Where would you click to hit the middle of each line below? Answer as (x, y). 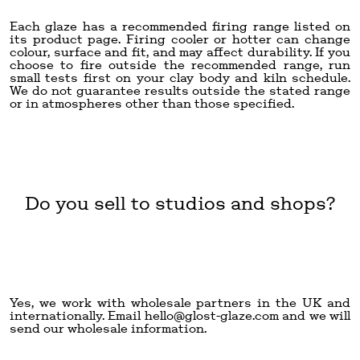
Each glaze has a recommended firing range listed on (180, 26)
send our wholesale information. (108, 328)
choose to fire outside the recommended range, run (180, 64)
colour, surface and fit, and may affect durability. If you (180, 51)
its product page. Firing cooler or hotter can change (180, 39)
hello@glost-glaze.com (211, 315)
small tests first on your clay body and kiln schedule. (180, 77)
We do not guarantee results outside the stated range (180, 90)
